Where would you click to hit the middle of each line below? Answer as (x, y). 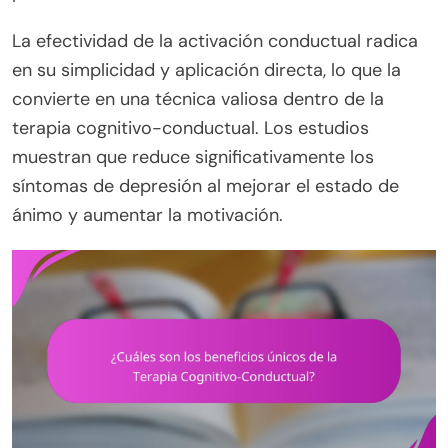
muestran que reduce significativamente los (193, 156)
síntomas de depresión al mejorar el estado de (205, 185)
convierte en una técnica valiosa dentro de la (198, 98)
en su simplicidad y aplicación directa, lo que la (206, 69)
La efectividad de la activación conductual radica (215, 40)
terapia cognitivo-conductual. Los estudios (190, 127)
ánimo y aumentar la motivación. (147, 214)
